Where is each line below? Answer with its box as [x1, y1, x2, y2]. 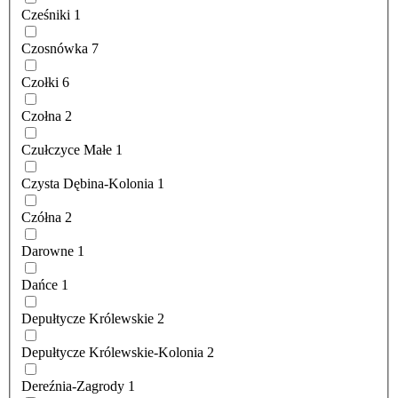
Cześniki [21, 7, 70, 23]
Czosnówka [21, 41, 88, 57]
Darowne [21, 243, 74, 259]
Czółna [21, 210, 61, 226]
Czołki [21, 75, 59, 91]
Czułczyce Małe [21, 142, 112, 158]
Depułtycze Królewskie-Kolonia [21, 345, 203, 361]
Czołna [21, 108, 61, 124]
